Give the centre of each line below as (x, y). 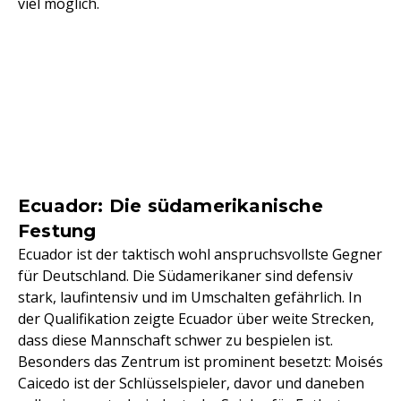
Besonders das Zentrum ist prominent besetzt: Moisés (200, 362)
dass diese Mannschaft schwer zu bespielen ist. (175, 341)
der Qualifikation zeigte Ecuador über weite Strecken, (196, 319)
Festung (57, 231)
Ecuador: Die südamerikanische (171, 206)
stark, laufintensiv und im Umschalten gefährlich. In (190, 298)
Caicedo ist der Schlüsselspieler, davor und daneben (191, 384)
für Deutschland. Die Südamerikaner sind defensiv (185, 276)
